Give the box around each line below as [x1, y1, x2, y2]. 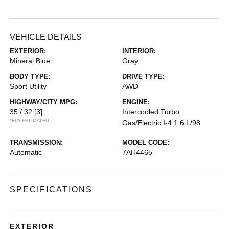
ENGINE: [122, 98, 150, 106]
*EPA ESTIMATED [10, 118, 50, 123]
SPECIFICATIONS [10, 185, 93, 194]
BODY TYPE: [10, 73, 51, 80]
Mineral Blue [10, 57, 51, 65]
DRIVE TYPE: [122, 73, 165, 80]
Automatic [10, 148, 42, 156]
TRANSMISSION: [10, 139, 63, 146]
